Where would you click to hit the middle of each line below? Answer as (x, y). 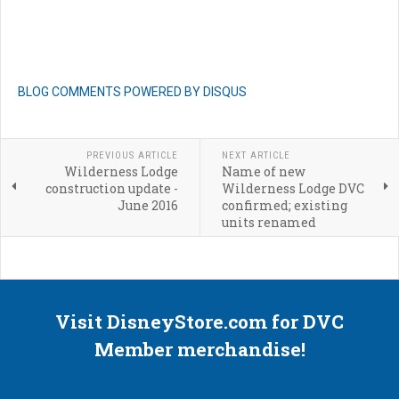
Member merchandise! (199, 349)
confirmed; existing (284, 205)
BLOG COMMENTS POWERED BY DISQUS (132, 91)
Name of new (263, 171)
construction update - (111, 188)
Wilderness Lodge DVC (293, 188)
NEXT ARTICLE (256, 155)
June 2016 (147, 205)
